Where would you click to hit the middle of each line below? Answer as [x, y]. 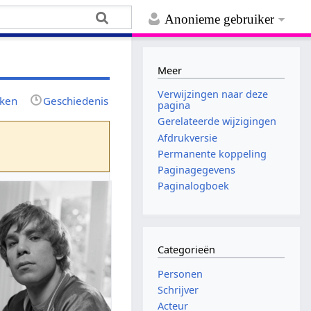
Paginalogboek [194, 186]
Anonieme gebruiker [220, 19]
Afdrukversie [188, 137]
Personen [180, 274]
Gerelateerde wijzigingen [217, 121]
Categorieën [187, 250]
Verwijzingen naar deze [213, 94]
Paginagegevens [197, 169]
